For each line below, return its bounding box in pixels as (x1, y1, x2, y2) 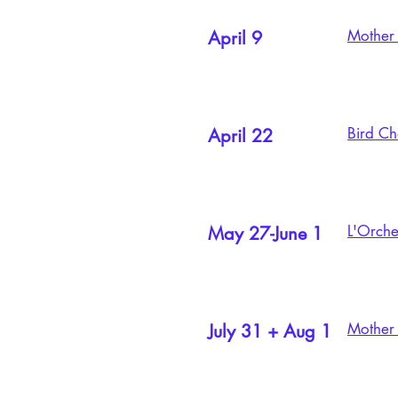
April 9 (208, 27, 262, 50)
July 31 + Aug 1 (208, 320, 331, 343)
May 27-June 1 (208, 222, 328, 245)
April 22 (208, 124, 273, 147)
